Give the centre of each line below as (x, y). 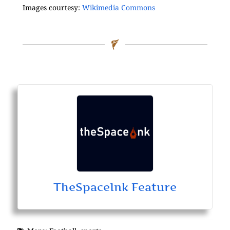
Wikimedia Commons (119, 7)
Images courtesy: (52, 7)
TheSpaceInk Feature (115, 187)
